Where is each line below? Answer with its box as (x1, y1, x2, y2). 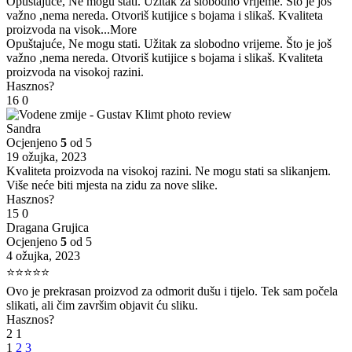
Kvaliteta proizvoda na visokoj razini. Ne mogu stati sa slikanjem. (6, 164, 331, 178)
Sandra (6, 122, 41, 136)
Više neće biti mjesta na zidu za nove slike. (6, 178, 218, 192)
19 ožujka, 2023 (6, 150, 86, 164)
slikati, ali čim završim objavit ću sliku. (6, 299, 198, 313)
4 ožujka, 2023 (6, 249, 80, 263)
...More (101, 23, 137, 37)
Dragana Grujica (6, 221, 89, 235)
